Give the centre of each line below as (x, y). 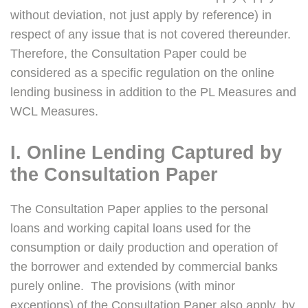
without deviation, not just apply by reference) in (141, 15)
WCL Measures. (54, 112)
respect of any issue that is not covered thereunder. (152, 35)
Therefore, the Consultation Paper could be (129, 54)
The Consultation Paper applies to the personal (139, 209)
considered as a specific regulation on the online (142, 73)
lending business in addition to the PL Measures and (153, 92)
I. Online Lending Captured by (146, 153)
